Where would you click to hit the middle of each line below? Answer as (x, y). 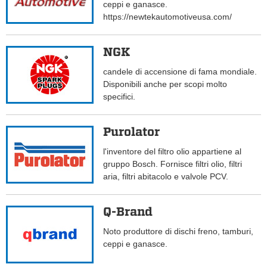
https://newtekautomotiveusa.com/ (168, 17)
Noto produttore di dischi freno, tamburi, (178, 232)
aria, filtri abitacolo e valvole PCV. (166, 177)
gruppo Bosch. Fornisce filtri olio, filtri (173, 164)
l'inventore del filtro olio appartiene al (173, 152)
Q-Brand (128, 212)
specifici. (122, 97)
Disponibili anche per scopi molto (165, 84)
